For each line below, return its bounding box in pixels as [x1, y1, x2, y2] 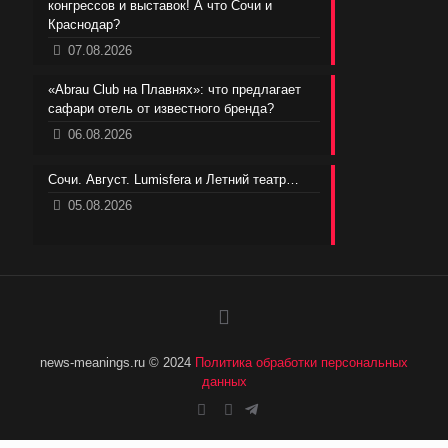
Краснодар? [48, 16, 120, 32]
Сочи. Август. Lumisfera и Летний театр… [48, 171, 299, 187]
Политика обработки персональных [195, 354, 408, 370]
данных [201, 373, 247, 389]
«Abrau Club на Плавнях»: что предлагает [48, 81, 301, 97]
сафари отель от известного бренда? [48, 100, 274, 116]
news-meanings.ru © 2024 [40, 354, 195, 370]
